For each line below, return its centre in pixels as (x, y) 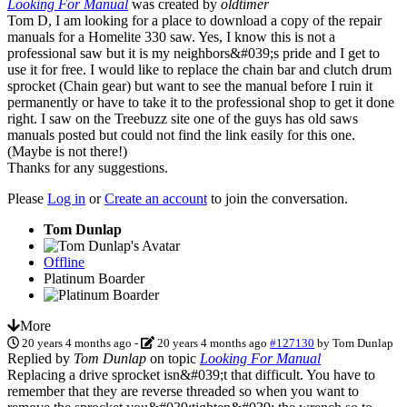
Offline (64, 262)
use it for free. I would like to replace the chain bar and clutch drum (199, 69)
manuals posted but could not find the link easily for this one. (181, 134)
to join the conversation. (278, 198)
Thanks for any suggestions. (88, 167)
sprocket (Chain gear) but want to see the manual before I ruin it (190, 85)
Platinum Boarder (94, 278)
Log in (66, 198)
